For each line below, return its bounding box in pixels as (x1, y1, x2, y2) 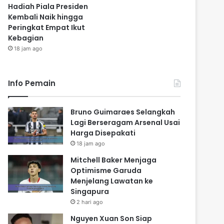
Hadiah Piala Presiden (8, 1, 88, 12)
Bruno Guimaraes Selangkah (70, 107, 175, 117)
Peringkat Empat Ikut (8, 22, 85, 33)
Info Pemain (8, 78, 56, 89)
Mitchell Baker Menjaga (70, 155, 157, 165)
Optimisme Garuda (70, 165, 142, 176)
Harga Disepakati (70, 128, 136, 138)
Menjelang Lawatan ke (70, 176, 153, 186)
